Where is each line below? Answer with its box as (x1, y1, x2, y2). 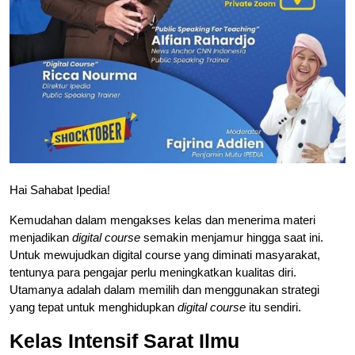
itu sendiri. (246, 300, 301, 314)
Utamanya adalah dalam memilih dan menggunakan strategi (10, 282, 319, 296)
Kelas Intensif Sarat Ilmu (10, 329, 250, 352)
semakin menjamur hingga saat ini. (140, 230, 323, 244)
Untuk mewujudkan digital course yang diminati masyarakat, (10, 247, 320, 261)
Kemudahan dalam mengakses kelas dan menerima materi (10, 212, 315, 227)
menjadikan (10, 230, 69, 244)
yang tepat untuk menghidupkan (10, 300, 174, 314)
